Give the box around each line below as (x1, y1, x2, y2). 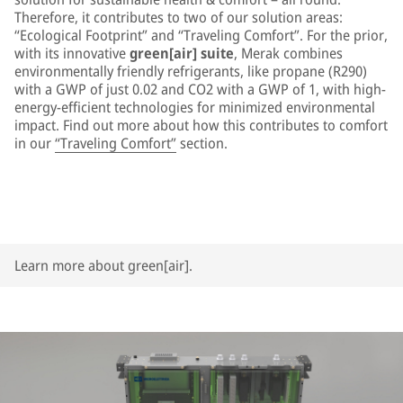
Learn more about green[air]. (14, 255, 193, 275)
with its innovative (14, 43, 130, 63)
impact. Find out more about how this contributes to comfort (14, 115, 388, 135)
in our (14, 133, 55, 153)
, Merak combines (234, 43, 343, 63)
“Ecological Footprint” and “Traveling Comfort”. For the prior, (14, 25, 388, 45)
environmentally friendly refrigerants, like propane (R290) (14, 61, 367, 81)
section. (176, 133, 228, 153)
